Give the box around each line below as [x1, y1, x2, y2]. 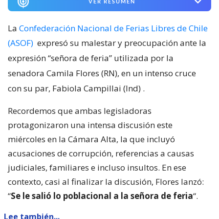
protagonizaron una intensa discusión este [8, 119, 173, 131]
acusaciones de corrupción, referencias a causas [8, 148, 194, 159]
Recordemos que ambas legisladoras [8, 105, 152, 117]
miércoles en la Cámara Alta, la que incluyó [8, 133, 175, 145]
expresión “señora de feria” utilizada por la [8, 52, 174, 64]
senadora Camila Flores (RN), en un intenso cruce [8, 67, 196, 79]
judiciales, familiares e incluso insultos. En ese [8, 162, 186, 174]
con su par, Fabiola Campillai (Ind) [8, 83, 141, 94]
